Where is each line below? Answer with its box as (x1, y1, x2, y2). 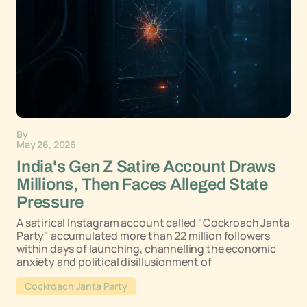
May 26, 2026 (16, 138, 77, 151)
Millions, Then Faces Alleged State (16, 175, 268, 193)
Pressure (16, 193, 84, 211)
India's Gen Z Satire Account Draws (16, 158, 276, 175)
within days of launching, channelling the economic (16, 241, 276, 256)
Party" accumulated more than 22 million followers (16, 228, 271, 243)
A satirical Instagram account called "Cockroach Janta (16, 215, 290, 230)
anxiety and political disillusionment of (16, 254, 212, 269)
